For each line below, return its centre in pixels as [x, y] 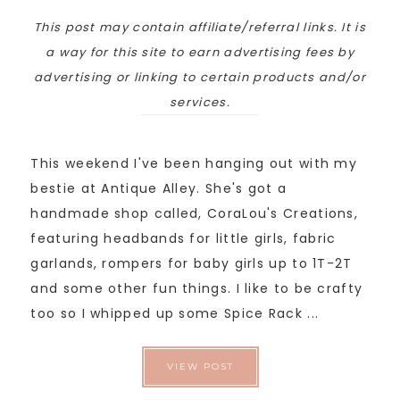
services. [200, 103]
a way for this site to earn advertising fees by [200, 53]
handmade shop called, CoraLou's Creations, [195, 214]
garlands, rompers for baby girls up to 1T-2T [192, 264]
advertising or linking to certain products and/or [200, 78]
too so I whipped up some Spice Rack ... [175, 314]
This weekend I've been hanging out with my [194, 164]
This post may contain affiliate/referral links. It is [200, 28]
